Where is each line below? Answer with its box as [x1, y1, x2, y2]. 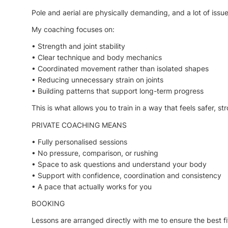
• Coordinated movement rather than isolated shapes [32, 64, 209, 73]
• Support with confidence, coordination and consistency [32, 170, 221, 180]
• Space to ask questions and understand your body [32, 159, 207, 168]
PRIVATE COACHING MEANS [32, 120, 127, 129]
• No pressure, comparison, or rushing [32, 148, 158, 157]
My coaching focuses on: [32, 25, 115, 34]
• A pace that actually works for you [32, 182, 152, 191]
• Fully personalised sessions [32, 137, 127, 146]
